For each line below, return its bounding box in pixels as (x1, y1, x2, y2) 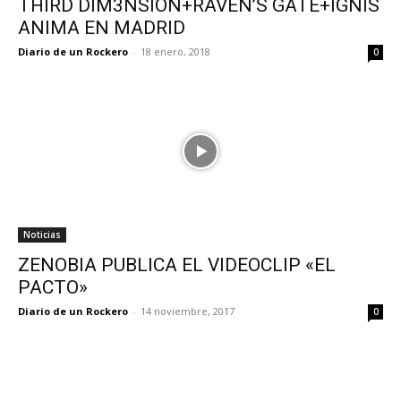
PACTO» (18, 277, 88, 298)
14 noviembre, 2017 (141, 304, 235, 318)
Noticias (23, 228, 61, 241)
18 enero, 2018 (141, 45, 210, 58)
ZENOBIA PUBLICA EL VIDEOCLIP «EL (18, 254, 336, 276)
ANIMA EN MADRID (18, 17, 185, 38)
